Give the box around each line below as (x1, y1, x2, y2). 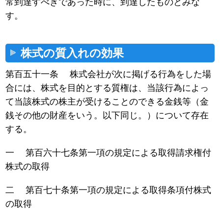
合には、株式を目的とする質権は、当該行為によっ (5, 83, 209, 93)
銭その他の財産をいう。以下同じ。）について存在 (5, 110, 209, 121)
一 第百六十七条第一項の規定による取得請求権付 (5, 148, 212, 158)
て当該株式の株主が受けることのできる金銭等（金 (5, 97, 209, 107)
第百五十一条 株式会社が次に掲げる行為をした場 (5, 69, 212, 80)
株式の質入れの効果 (21, 46, 124, 59)
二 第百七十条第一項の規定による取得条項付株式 (5, 185, 212, 195)
